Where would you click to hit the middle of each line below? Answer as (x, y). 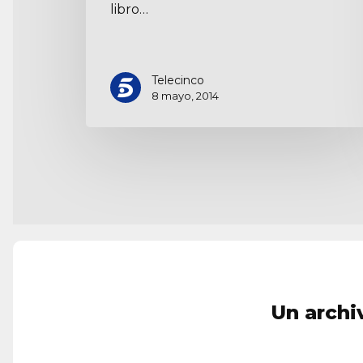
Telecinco (178, 80)
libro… (129, 10)
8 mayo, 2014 (185, 95)
